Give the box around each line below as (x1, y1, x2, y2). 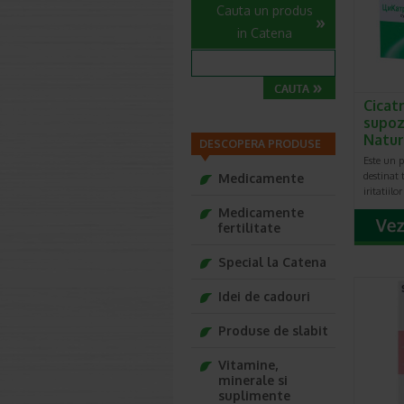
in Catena (237, 25, 292, 41)
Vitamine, (218, 357, 278, 372)
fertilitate (218, 220, 280, 235)
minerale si (218, 372, 288, 388)
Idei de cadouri (218, 289, 310, 304)
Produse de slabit (218, 323, 328, 338)
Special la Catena (218, 254, 326, 270)
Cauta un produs (216, 3, 313, 18)
